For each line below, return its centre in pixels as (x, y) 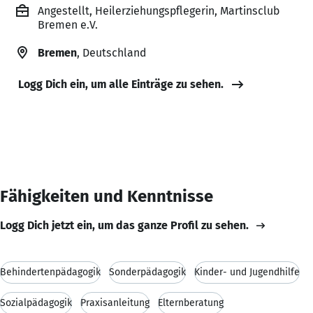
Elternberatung (191, 303)
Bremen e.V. (68, 24)
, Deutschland (111, 52)
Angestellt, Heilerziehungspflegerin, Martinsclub (159, 10)
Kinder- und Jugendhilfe (247, 272)
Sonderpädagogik (147, 272)
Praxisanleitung (115, 303)
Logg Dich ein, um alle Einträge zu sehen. (121, 84)
